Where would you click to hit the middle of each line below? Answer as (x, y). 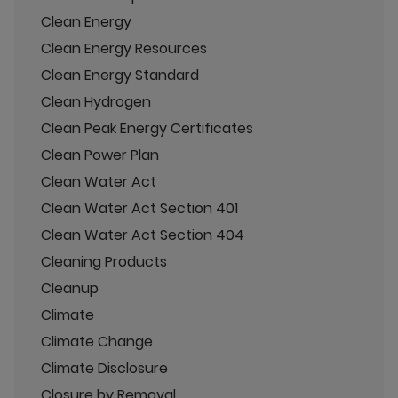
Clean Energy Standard (120, 75)
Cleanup (70, 288)
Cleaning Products (104, 261)
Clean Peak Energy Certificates (147, 128)
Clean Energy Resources (124, 48)
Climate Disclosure (104, 368)
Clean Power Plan (100, 155)
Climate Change (97, 341)
